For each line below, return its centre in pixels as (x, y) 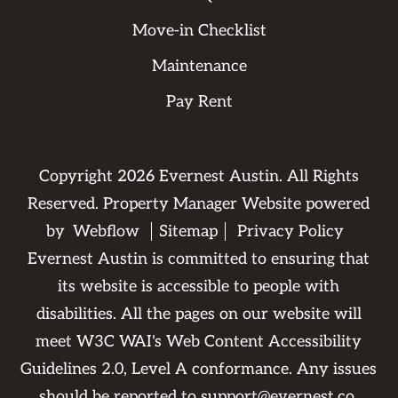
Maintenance (199, 66)
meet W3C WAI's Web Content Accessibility (199, 342)
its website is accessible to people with (199, 287)
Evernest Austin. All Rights (256, 176)
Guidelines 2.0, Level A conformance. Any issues (199, 369)
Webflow (107, 231)
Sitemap (189, 231)
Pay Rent (199, 102)
